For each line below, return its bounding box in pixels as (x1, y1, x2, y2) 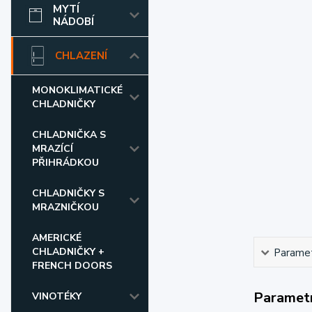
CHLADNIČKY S (32, 187, 104, 200)
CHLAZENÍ (55, 49, 107, 63)
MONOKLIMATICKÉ (32, 84, 123, 97)
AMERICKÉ (32, 231, 81, 244)
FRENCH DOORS (32, 259, 112, 272)
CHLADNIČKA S (32, 128, 106, 141)
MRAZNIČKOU (32, 201, 99, 214)
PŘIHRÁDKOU (32, 156, 99, 169)
